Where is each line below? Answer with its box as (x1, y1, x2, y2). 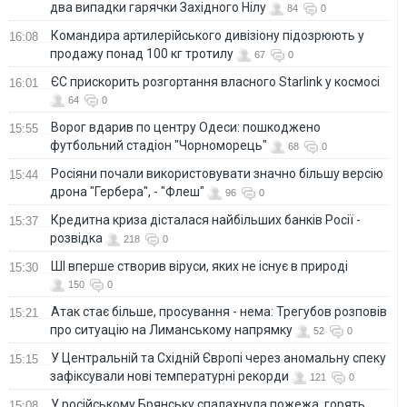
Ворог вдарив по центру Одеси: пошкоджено (51, 119, 321, 134)
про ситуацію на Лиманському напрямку (50, 322, 293, 337)
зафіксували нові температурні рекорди (50, 368, 289, 383)
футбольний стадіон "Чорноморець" (50, 137, 267, 153)
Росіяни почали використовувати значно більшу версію (51, 165, 383, 181)
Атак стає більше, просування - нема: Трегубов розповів (51, 303, 387, 319)
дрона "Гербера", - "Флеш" (50, 184, 204, 199)
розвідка (50, 230, 103, 245)
